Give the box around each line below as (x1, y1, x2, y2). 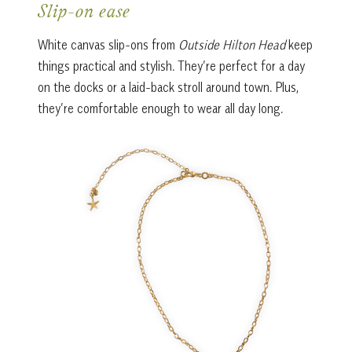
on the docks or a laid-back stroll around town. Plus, (37, 79, 299, 95)
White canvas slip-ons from (37, 36, 178, 53)
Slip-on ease (37, 2, 130, 24)
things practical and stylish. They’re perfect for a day (37, 57, 305, 74)
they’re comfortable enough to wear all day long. (37, 100, 283, 116)
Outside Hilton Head (178, 36, 285, 53)
